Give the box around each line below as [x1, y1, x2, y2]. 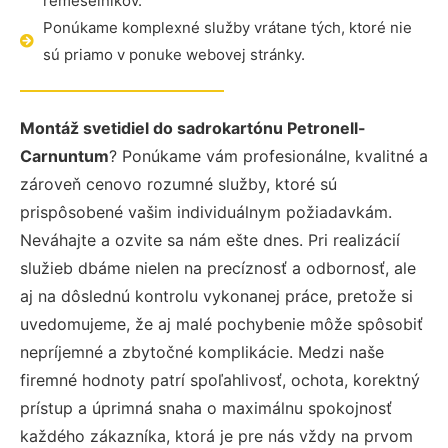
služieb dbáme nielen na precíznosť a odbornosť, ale [20, 258, 416, 278]
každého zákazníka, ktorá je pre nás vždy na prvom [20, 426, 413, 446]
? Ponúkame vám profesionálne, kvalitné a [109, 146, 428, 166]
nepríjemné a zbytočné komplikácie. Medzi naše [20, 342, 384, 362]
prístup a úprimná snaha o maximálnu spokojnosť [20, 398, 392, 418]
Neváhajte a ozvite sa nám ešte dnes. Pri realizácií [20, 230, 400, 250]
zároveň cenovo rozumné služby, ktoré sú [20, 174, 337, 194]
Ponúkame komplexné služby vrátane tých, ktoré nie [42, 18, 412, 37]
